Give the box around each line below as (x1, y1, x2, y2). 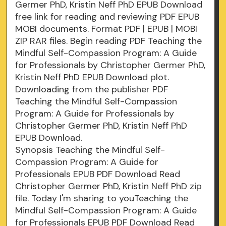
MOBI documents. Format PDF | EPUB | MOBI (15, 23, 198, 35)
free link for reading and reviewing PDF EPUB (15, 11, 200, 23)
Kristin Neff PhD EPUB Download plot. (15, 71, 169, 84)
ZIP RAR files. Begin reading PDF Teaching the (15, 35, 202, 47)
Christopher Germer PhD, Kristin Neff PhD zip (15, 180, 202, 193)
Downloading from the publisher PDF (15, 83, 168, 96)
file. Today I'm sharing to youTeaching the (15, 192, 189, 205)
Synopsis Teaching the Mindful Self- (15, 144, 165, 156)
